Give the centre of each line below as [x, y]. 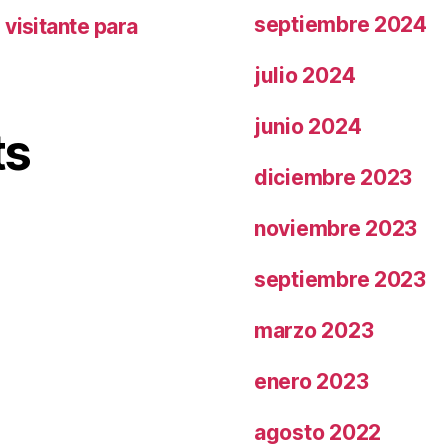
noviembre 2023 [336, 228]
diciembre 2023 [333, 177]
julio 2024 [305, 75]
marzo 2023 [314, 330]
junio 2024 [308, 126]
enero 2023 [311, 381]
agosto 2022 [318, 432]
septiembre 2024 [340, 24]
